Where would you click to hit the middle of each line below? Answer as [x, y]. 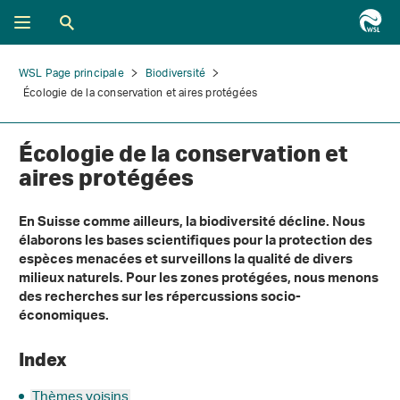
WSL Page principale [71, 74]
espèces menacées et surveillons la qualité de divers [186, 261]
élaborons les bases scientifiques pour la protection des [196, 242]
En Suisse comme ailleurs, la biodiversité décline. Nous [192, 224]
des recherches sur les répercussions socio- [160, 299]
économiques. [64, 317]
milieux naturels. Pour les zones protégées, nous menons [199, 280]
